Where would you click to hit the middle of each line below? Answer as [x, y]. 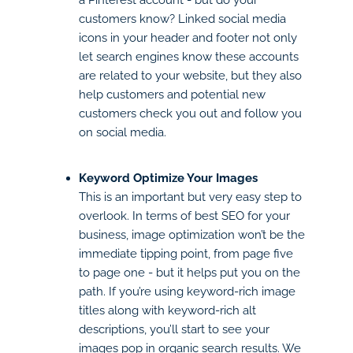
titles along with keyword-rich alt [167, 310]
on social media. [123, 132]
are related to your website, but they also [190, 75]
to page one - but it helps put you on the [190, 272]
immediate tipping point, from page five [186, 253]
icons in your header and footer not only [188, 37]
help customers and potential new [172, 94]
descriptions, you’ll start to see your [174, 329]
